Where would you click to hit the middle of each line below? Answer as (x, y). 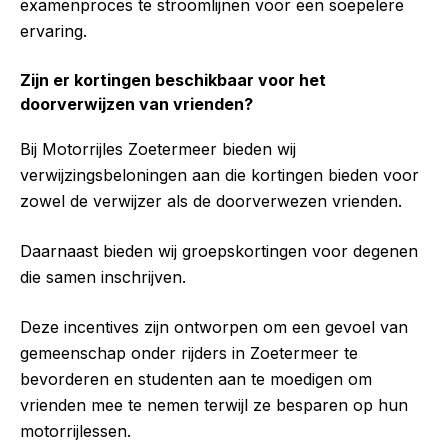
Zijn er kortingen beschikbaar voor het (173, 80)
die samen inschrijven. (103, 277)
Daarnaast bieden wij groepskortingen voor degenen (219, 251)
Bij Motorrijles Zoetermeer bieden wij (158, 149)
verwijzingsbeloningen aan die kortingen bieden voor (219, 175)
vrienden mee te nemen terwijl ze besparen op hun (214, 405)
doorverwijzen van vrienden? (136, 104)
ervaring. (53, 31)
